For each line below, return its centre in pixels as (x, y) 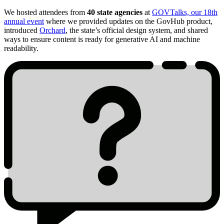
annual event (24, 21)
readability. (21, 48)
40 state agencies (115, 12)
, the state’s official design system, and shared (137, 30)
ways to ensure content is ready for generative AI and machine (102, 39)
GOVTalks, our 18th (185, 12)
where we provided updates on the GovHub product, (128, 21)
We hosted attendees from (45, 12)
